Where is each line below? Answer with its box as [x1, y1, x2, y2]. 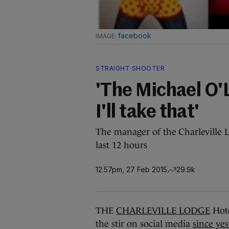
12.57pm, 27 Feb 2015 [96, 165, 167, 174]
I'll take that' [96, 103, 199, 122]
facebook [118, 31, 151, 40]
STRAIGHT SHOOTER [96, 64, 165, 72]
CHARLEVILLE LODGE [116, 205, 210, 216]
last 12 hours [96, 140, 147, 150]
